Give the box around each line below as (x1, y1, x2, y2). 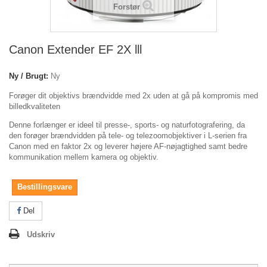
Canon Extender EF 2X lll (9, 43, 142, 56)
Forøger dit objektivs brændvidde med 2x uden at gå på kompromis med (9, 91, 258, 100)
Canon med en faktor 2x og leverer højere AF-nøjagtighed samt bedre (9, 142, 247, 151)
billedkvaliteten (9, 102, 60, 111)
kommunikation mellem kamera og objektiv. (9, 153, 159, 162)
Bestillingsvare (17, 182, 72, 191)
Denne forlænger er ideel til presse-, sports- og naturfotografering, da (9, 120, 245, 129)
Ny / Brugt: (9, 72, 48, 80)
